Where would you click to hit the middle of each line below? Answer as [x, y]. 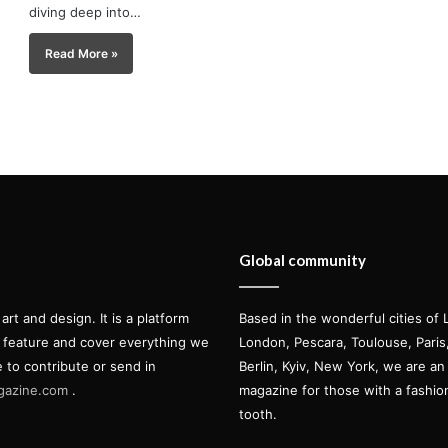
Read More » [81, 53]
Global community [302, 259]
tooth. [258, 413]
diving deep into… [85, 12]
